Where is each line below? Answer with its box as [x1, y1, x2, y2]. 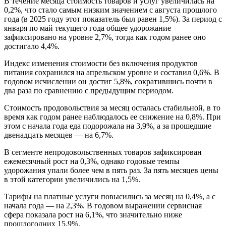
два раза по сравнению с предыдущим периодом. [4, 86, 174, 95]
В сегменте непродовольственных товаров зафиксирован [4, 147, 202, 156]
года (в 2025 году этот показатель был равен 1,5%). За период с [4, 14, 222, 23]
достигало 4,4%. [4, 41, 60, 50]
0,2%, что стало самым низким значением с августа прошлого [4, 5, 217, 14]
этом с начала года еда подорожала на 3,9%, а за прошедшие [4, 121, 211, 130]
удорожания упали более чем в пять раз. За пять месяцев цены [4, 165, 218, 175]
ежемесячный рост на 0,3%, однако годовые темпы [4, 156, 180, 165]
